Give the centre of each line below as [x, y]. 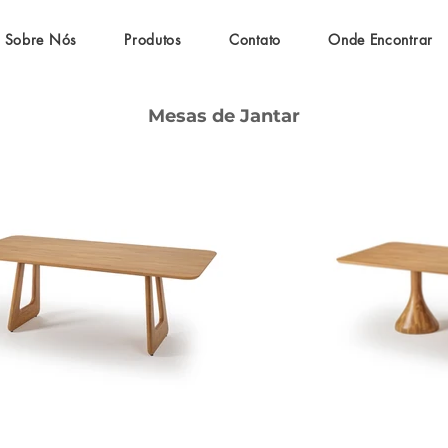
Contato [255, 39]
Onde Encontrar [380, 39]
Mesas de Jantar [224, 116]
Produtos [153, 39]
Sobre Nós [40, 39]
